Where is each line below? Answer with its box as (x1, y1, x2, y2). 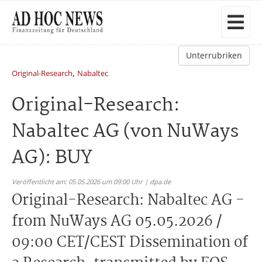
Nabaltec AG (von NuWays (12, 117, 239, 147)
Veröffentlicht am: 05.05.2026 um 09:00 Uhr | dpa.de (12, 177, 171, 186)
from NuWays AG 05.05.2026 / (12, 210, 222, 233)
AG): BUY (12, 143, 92, 173)
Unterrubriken (186, 50, 242, 61)
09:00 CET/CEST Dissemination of (12, 231, 248, 254)
